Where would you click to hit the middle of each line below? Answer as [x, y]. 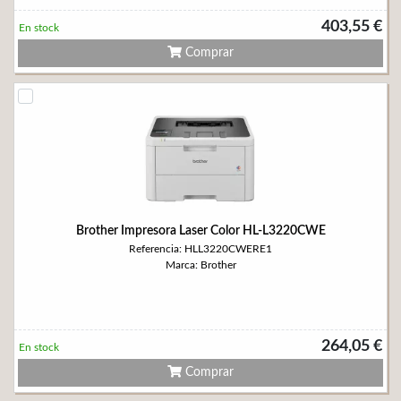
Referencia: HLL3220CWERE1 [200, 249]
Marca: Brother [200, 265]
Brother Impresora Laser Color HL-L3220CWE [200, 231]
